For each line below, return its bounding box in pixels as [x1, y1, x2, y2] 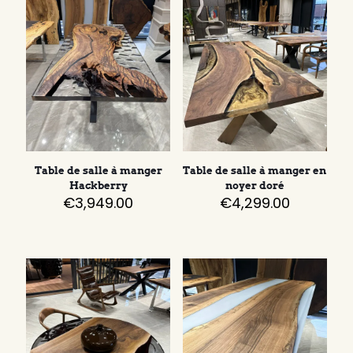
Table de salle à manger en [183, 165, 327, 177]
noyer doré [225, 180, 284, 192]
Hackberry [69, 180, 128, 192]
